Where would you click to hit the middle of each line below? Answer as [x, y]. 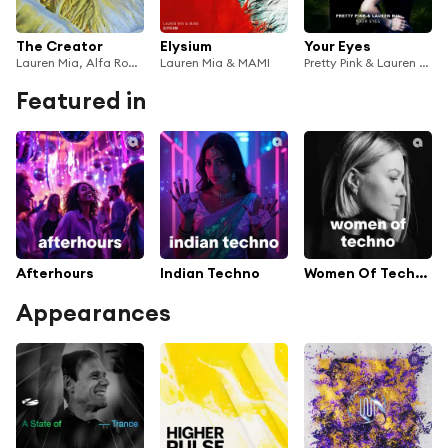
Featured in [81, 101]
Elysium [186, 46]
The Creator [59, 46]
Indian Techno [210, 273]
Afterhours [55, 273]
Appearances [93, 313]
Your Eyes [337, 46]
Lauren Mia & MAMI [215, 63]
